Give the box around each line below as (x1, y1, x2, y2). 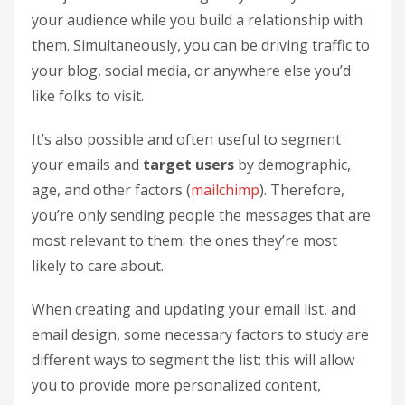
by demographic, (234, 154, 351, 174)
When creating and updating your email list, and (32, 298, 356, 319)
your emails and (32, 154, 143, 174)
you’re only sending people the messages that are (32, 204, 371, 225)
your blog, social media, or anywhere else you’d (32, 60, 351, 80)
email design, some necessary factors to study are (32, 324, 369, 344)
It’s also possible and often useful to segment (32, 128, 341, 149)
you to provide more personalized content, (32, 374, 321, 395)
